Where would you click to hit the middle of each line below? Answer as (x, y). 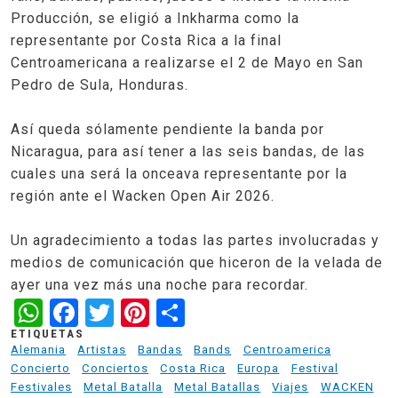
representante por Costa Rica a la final (146, 41)
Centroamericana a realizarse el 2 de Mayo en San (187, 63)
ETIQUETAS (48, 333)
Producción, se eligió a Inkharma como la (155, 19)
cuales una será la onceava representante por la (179, 174)
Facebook (141, 310)
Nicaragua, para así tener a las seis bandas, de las (188, 152)
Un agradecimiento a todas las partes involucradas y (195, 241)
